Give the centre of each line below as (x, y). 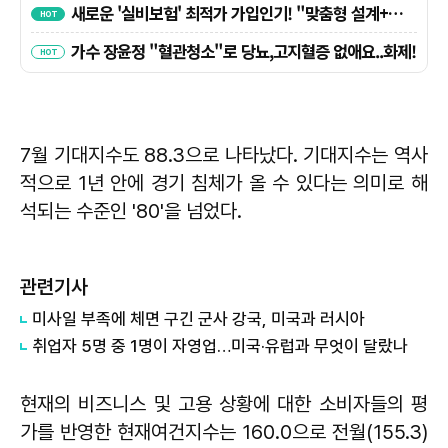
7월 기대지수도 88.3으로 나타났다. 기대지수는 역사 (224, 154)
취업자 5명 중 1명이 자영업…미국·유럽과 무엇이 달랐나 (220, 345)
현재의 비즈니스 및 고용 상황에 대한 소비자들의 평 (224, 403)
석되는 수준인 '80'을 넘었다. (131, 210)
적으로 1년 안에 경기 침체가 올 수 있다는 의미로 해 (224, 182)
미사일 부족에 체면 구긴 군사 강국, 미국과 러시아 (198, 318)
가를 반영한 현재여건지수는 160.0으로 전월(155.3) (224, 431)
